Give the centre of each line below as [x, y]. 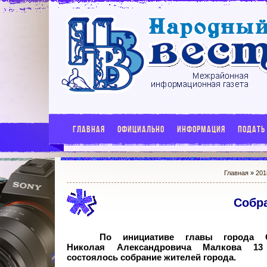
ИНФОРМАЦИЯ [201, 129]
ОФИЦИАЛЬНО [141, 129]
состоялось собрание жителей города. [151, 257]
